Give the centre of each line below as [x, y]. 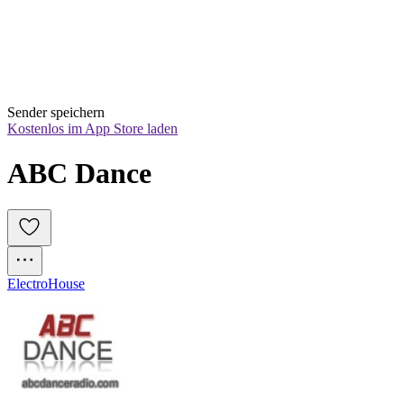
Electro [28, 284]
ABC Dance [79, 173]
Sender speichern [56, 113]
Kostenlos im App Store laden [92, 129]
